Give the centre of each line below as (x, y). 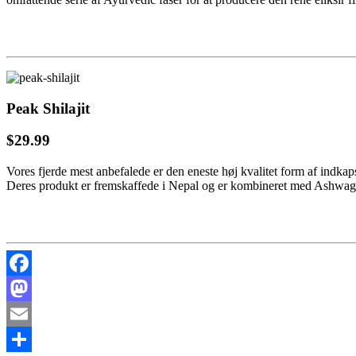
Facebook (31, 288)
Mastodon (31, 313)
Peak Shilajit (48, 108)
